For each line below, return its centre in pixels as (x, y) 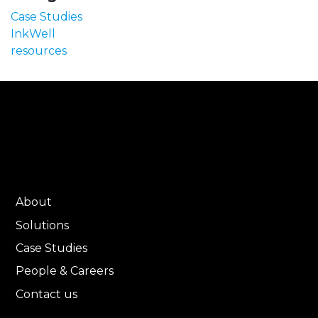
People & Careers (65, 271)
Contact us (47, 294)
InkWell (33, 34)
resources (39, 51)
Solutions (43, 225)
